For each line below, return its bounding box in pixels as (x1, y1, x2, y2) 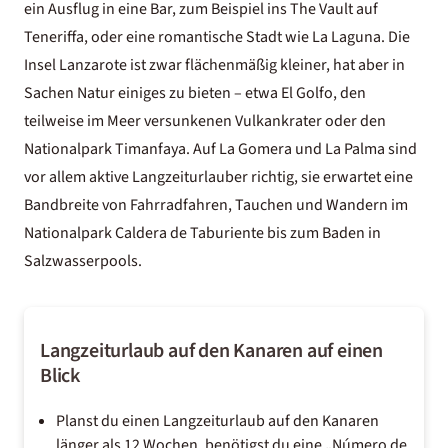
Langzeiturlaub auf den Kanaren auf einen (40, 336, 383, 365)
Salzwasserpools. (24, 249, 142, 272)
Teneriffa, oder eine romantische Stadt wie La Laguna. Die (24, 25, 410, 48)
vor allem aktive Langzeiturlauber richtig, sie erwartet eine (24, 165, 413, 188)
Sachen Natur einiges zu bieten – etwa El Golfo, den (24, 81, 366, 104)
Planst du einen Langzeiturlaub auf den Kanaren (56, 409, 379, 432)
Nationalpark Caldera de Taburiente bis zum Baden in (24, 221, 381, 244)
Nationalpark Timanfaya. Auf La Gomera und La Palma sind (24, 137, 417, 160)
